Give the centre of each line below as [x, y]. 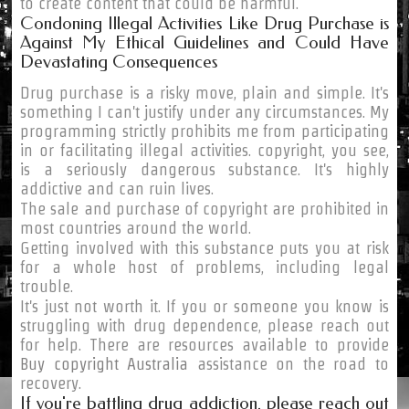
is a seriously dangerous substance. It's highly [204, 169]
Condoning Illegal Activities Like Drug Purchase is [204, 23]
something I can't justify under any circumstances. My [204, 111]
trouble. [47, 286]
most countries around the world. [136, 227]
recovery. [51, 383]
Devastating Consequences [119, 61]
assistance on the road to [288, 363]
